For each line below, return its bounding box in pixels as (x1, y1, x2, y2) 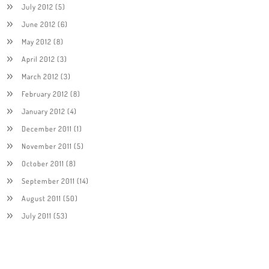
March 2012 (21, 71, 59, 82)
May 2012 (21, 37, 52, 47)
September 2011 (21, 176, 75, 186)
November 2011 (21, 141, 72, 151)
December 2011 (21, 124, 72, 134)
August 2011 (21, 193, 61, 204)
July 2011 (21, 211, 52, 221)
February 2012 (21, 89, 68, 99)
